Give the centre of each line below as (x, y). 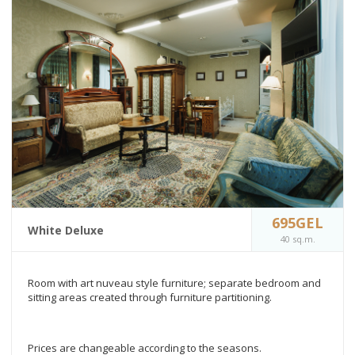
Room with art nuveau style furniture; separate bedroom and (174, 282)
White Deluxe (66, 230)
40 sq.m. (298, 239)
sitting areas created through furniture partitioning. (150, 297)
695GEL (298, 222)
